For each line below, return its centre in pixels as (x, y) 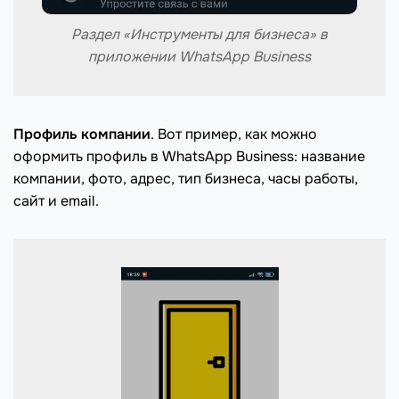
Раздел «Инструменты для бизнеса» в (199, 34)
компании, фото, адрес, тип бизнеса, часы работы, (186, 178)
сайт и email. (56, 200)
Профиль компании (82, 134)
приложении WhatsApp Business (199, 56)
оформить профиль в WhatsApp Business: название (189, 156)
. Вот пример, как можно (234, 134)
